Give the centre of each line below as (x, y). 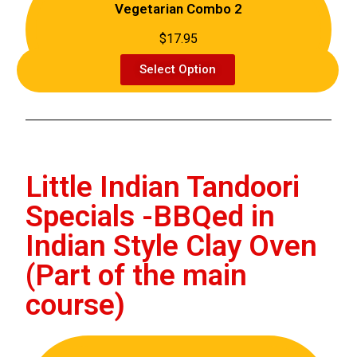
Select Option (178, 70)
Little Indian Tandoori (163, 187)
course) (76, 305)
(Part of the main (137, 276)
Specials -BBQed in (151, 217)
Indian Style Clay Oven (172, 246)
